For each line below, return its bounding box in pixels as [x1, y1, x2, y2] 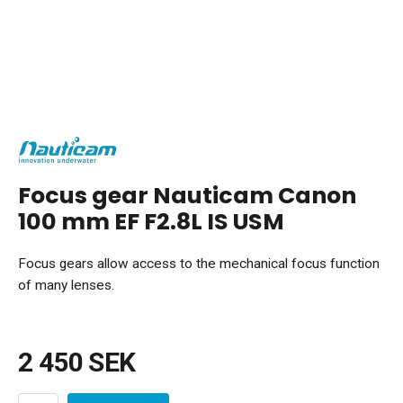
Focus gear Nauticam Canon [18, 179, 356, 212]
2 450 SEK [18, 346, 136, 379]
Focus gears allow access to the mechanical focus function [18, 255, 380, 273]
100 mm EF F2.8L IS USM [18, 205, 284, 238]
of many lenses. [18, 277, 114, 294]
